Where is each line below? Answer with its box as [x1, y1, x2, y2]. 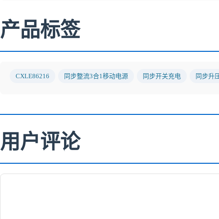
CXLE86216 [16, 72, 49, 80]
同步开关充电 [143, 72, 181, 80]
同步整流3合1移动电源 [64, 72, 128, 80]
